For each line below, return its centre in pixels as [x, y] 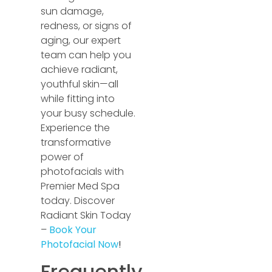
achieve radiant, [80, 69]
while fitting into [78, 98]
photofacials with [83, 171]
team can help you [86, 55]
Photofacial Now [80, 244]
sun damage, [73, 11]
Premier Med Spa [80, 186]
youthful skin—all [80, 84]
